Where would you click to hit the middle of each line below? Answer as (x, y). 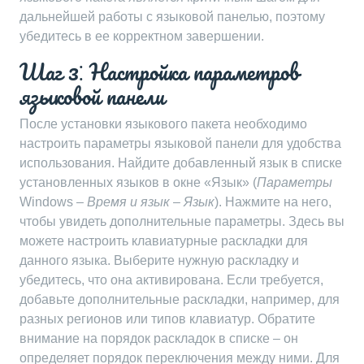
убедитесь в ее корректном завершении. (142, 36)
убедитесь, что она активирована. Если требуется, (171, 280)
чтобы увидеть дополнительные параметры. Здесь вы (182, 221)
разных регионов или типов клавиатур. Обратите (167, 319)
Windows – (53, 202)
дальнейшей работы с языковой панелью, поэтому (172, 17)
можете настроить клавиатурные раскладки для (164, 241)
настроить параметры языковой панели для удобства (180, 143)
